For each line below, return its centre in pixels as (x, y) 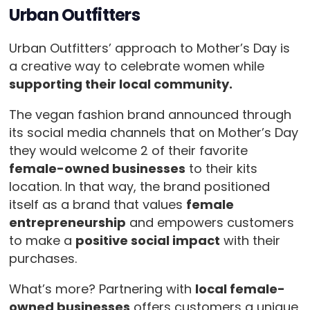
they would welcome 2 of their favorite (128, 151)
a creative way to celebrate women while (136, 66)
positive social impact (147, 241)
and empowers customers (210, 223)
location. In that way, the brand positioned (139, 187)
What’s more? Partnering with (102, 289)
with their (250, 241)
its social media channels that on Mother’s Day (153, 133)
